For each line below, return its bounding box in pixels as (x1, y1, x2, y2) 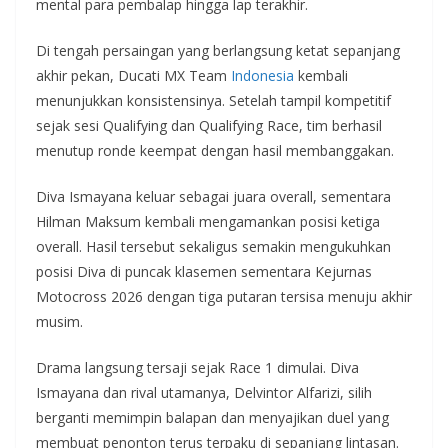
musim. (36, 311, 83, 331)
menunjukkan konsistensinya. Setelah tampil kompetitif (36, 90, 391, 110)
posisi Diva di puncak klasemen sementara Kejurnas (36, 261, 372, 281)
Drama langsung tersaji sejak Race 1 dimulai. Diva (36, 357, 359, 377)
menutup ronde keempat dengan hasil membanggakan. (36, 140, 394, 160)
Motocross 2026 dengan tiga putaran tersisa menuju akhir (36, 286, 412, 306)
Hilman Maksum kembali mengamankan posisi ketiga (36, 211, 380, 231)
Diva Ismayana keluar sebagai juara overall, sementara (36, 186, 391, 206)
